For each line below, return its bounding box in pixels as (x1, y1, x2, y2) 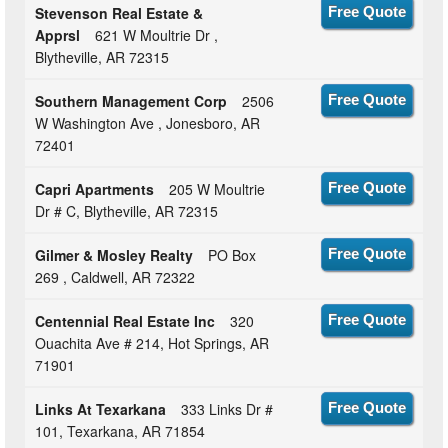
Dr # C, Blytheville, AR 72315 (35, 201, 219, 222)
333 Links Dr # (181, 399, 274, 420)
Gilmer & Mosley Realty (35, 245, 194, 266)
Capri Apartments (35, 179, 155, 200)
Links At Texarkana (35, 399, 167, 420)
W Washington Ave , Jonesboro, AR (35, 113, 261, 134)
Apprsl (35, 25, 81, 46)
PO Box (208, 245, 257, 266)
